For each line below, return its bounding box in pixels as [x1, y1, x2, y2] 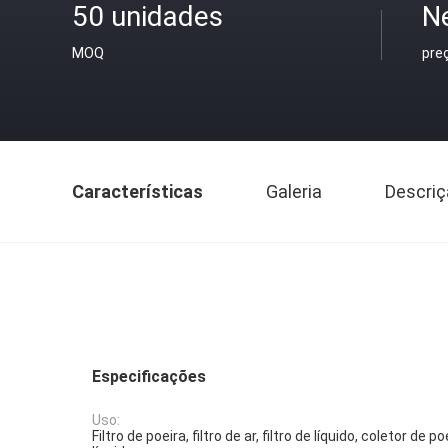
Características [72, 181, 203, 202]
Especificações [92, 367, 206, 386]
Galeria [266, 181, 322, 202]
